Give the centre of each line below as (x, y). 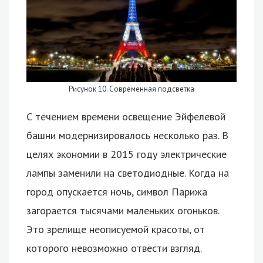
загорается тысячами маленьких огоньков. (123, 211)
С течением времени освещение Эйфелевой (126, 117)
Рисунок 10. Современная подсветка (131, 89)
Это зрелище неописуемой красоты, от (116, 230)
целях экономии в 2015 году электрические (127, 154)
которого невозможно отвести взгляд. (114, 248)
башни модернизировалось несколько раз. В (127, 136)
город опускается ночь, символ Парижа (117, 192)
